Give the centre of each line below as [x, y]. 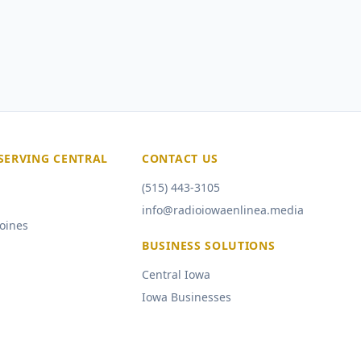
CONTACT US [180, 158]
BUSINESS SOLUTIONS [209, 245]
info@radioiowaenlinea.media [223, 210]
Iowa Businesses [187, 297]
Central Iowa [176, 274]
